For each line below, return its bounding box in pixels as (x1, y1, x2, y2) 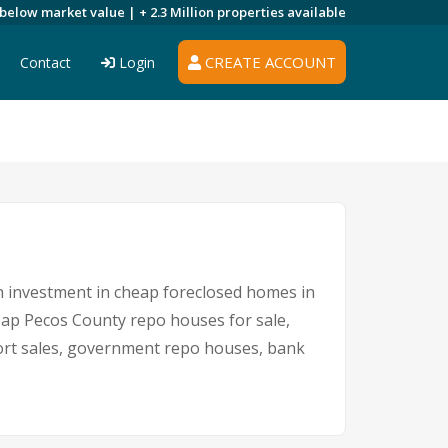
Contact (20, 53, 71, 72)
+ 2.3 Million (139, 3, 217, 21)
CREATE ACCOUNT (201, 52, 336, 72)
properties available (217, 3, 346, 21)
